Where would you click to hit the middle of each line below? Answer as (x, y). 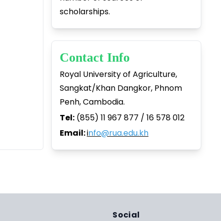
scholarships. (85, 11)
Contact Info (96, 58)
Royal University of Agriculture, (118, 74)
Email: (73, 133)
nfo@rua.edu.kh (118, 133)
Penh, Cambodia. (92, 102)
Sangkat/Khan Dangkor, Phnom (121, 88)
